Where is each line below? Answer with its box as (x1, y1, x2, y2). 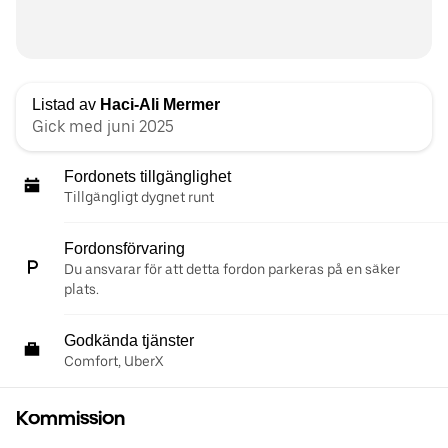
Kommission (16, 406, 125, 431)
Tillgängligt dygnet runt (64, 189, 214, 206)
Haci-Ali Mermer (100, 96, 220, 114)
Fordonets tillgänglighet (64, 168, 231, 186)
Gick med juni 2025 (32, 117, 174, 137)
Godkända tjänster (64, 332, 194, 350)
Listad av (32, 96, 100, 114)
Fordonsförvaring (64, 240, 185, 258)
